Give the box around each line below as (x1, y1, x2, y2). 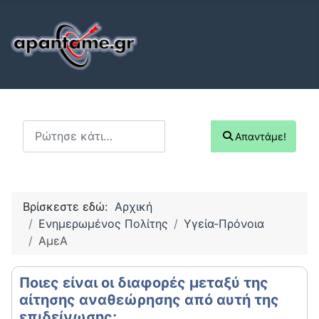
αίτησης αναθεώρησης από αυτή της (19, 291, 279, 308)
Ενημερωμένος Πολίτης (38, 216, 168, 231)
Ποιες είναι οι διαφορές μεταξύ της (19, 273, 268, 291)
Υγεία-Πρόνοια (184, 216, 264, 231)
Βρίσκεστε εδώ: (23, 199, 115, 214)
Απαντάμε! (234, 130, 286, 142)
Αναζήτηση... (22, 120, 89, 135)
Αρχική (115, 199, 152, 214)
